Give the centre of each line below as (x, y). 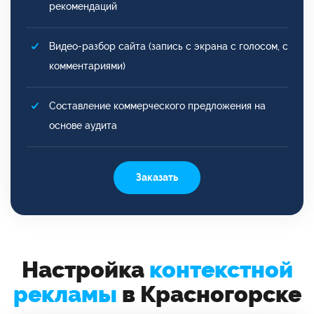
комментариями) (87, 66)
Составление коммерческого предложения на (157, 105)
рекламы (65, 294)
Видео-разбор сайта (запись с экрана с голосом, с (169, 46)
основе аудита (83, 125)
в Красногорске (209, 294)
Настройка (85, 269)
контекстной (221, 269)
